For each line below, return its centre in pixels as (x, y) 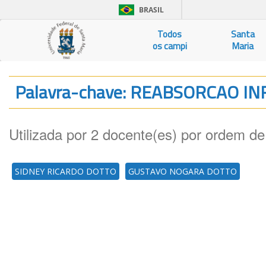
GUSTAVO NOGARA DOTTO (183, 171)
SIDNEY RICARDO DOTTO (66, 171)
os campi (170, 46)
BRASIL (151, 10)
